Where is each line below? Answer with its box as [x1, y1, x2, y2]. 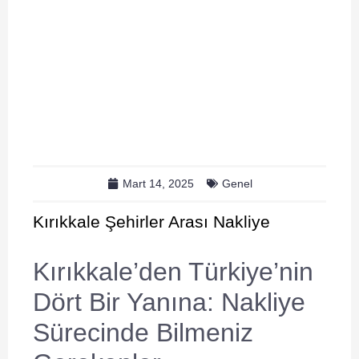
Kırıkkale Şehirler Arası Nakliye [33, 212, 270, 231]
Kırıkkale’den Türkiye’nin [33, 256, 313, 286]
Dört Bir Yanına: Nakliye [33, 287, 305, 317]
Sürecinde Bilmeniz [33, 317, 253, 347]
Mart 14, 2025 [122, 176, 194, 190]
